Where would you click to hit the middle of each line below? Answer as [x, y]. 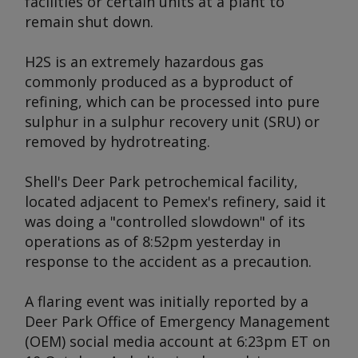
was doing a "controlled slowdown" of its [165, 221]
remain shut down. [89, 22]
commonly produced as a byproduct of [159, 82]
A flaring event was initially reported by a [167, 301]
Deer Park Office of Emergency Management [177, 321]
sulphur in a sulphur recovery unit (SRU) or [172, 121]
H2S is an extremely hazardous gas [144, 62]
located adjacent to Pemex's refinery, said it [175, 201]
